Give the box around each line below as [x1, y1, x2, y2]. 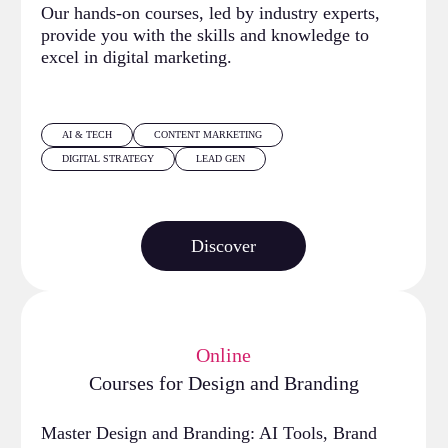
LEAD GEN [196, 152, 246, 164]
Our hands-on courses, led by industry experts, [41, 2, 381, 23]
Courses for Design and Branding [88, 371, 359, 394]
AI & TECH [62, 128, 113, 140]
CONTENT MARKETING [154, 128, 263, 140]
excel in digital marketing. [41, 46, 233, 67]
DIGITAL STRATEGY [62, 152, 155, 164]
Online [196, 343, 252, 366]
